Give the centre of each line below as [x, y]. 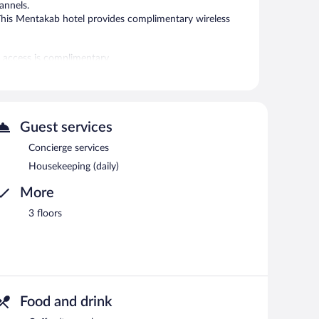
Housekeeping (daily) [74, 166]
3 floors [45, 213]
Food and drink [66, 302]
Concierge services [69, 148]
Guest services [66, 127]
